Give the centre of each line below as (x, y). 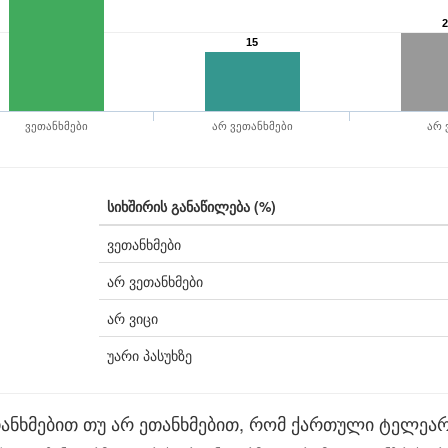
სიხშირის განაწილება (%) (191, 206)
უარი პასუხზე (149, 355)
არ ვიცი (132, 318)
